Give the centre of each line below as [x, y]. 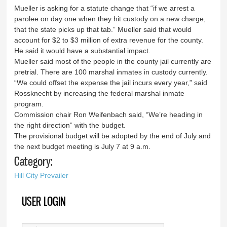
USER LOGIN [44, 201]
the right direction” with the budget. [70, 125]
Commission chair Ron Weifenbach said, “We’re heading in [109, 114]
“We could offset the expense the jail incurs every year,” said [111, 82]
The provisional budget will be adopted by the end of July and [113, 136]
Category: [34, 161]
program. [30, 104]
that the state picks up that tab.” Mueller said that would [103, 29]
